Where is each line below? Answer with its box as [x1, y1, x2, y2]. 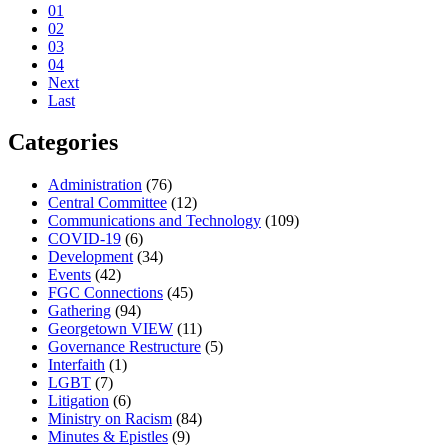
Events [48, 266, 91, 284]
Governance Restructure [48, 338, 201, 356]
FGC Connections [48, 284, 163, 302]
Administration [48, 176, 142, 194]
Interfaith [48, 356, 105, 374]
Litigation [48, 392, 109, 410]
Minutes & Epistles [48, 428, 168, 446]
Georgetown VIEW [48, 320, 173, 338]
